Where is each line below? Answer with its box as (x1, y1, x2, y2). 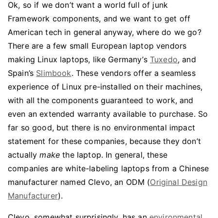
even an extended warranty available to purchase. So (8, 109, 208, 119)
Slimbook (36, 68, 72, 78)
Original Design (150, 177, 207, 187)
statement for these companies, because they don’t (8, 136, 201, 146)
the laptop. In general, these (60, 150, 167, 160)
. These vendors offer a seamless (71, 68, 196, 78)
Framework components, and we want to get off (8, 14, 191, 23)
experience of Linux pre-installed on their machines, (8, 82, 203, 91)
